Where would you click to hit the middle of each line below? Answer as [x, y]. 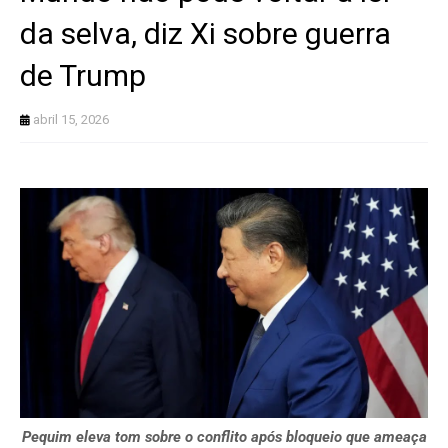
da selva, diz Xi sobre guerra [205, 34]
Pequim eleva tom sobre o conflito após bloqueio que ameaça [224, 436]
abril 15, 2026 [71, 120]
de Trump [83, 76]
